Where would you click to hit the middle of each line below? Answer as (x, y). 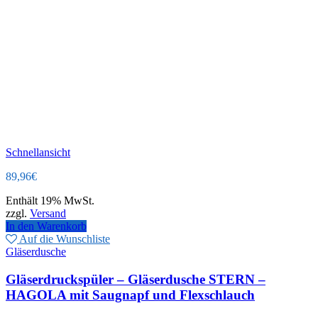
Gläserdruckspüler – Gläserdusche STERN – (136, 279)
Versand (48, 214)
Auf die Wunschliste (65, 239)
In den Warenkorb (46, 226)
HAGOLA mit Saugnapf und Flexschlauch (130, 295)
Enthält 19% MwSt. (50, 201)
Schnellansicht (38, 153)
